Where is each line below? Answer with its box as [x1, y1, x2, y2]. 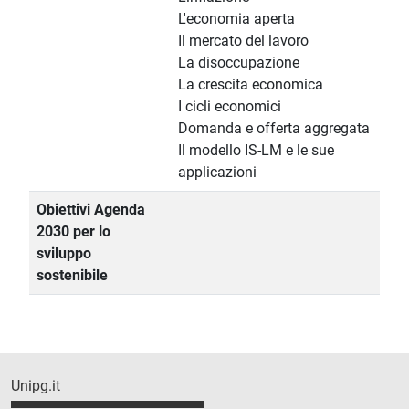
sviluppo [37, 245, 91, 263]
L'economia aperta [178, 10, 295, 28]
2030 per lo [37, 223, 110, 241]
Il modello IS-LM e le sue [178, 142, 334, 160]
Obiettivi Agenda [37, 201, 145, 219]
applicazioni [178, 163, 257, 182]
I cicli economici [178, 98, 281, 116]
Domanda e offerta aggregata [178, 120, 370, 138]
